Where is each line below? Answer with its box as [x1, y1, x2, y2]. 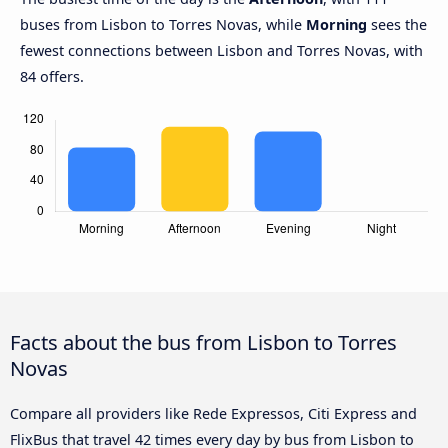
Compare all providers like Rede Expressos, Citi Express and [10, 404, 417, 424]
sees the [367, 15, 427, 35]
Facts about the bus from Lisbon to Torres [10, 328, 397, 357]
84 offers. [20, 67, 84, 87]
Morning [306, 15, 367, 35]
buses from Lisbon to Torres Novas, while [20, 15, 306, 35]
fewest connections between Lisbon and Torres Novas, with [20, 41, 423, 61]
